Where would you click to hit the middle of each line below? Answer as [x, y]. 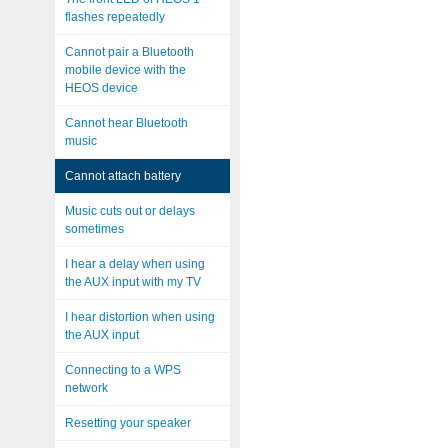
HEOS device [101, 88]
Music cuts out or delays [130, 211]
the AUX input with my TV [133, 282]
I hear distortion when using [140, 317]
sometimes [94, 229]
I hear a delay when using [135, 264]
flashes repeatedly [115, 17]
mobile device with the [125, 70]
